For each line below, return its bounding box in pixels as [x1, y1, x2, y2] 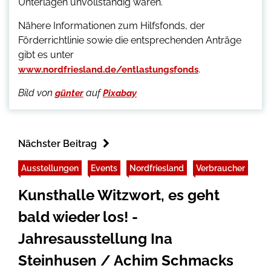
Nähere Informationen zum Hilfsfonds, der [18, 20, 205, 32]
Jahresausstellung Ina [18, 230, 172, 248]
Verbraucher [196, 163, 245, 174]
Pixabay [103, 88, 137, 99]
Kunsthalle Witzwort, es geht [18, 186, 220, 204]
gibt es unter [18, 49, 74, 61]
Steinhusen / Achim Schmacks [18, 252, 233, 270]
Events [91, 163, 117, 174]
